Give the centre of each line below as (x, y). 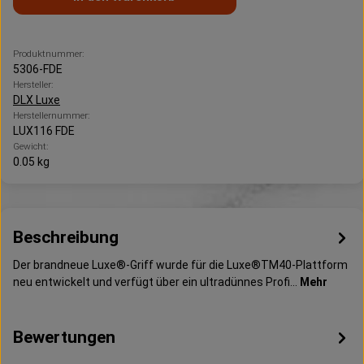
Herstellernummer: (51, 115)
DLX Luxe (37, 100)
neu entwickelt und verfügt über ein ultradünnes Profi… (156, 282)
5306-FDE (38, 69)
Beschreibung (66, 237)
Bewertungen (64, 337)
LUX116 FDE (44, 130)
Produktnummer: (48, 53)
